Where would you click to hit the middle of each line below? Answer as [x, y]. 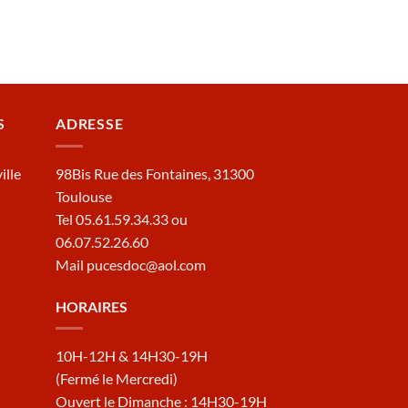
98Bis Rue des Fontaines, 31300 [155, 173]
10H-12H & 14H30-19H [132, 356]
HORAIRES [92, 306]
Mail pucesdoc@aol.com [131, 264]
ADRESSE [90, 124]
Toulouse [84, 196]
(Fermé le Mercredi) [117, 379]
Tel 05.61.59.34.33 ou [122, 219]
